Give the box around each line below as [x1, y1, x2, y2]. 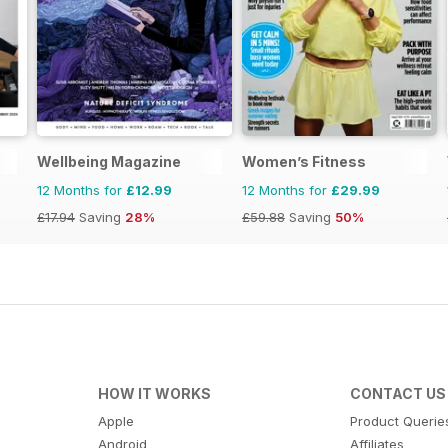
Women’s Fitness [242, 153, 366, 171]
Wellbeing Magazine [37, 153, 181, 171]
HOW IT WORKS [97, 385, 211, 403]
